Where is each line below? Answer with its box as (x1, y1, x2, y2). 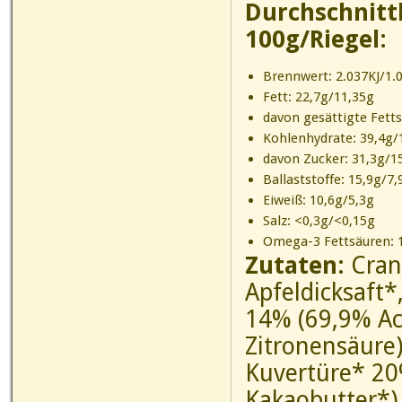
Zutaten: (245, 251, 351, 279)
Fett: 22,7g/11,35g (262, 89, 374, 105)
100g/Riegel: (245, 25, 387, 53)
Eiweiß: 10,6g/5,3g (262, 192, 374, 208)
